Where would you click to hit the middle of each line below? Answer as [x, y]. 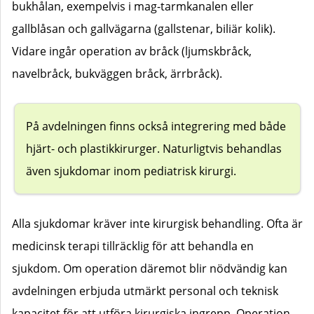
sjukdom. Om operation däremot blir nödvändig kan [150, 268]
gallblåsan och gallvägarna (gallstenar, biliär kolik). [144, 29]
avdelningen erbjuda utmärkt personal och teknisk [145, 291]
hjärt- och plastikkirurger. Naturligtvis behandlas [154, 149]
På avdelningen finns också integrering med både [156, 127]
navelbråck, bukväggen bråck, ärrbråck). [117, 74]
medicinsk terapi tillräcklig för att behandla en [133, 246]
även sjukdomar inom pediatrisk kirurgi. [131, 171]
